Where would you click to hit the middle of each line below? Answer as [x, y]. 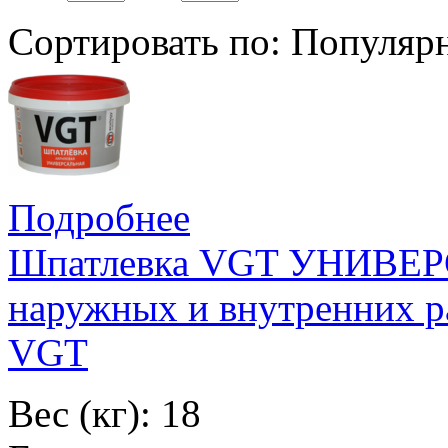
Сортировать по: [144, 42]
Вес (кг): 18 [104, 414]
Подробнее [99, 218]
